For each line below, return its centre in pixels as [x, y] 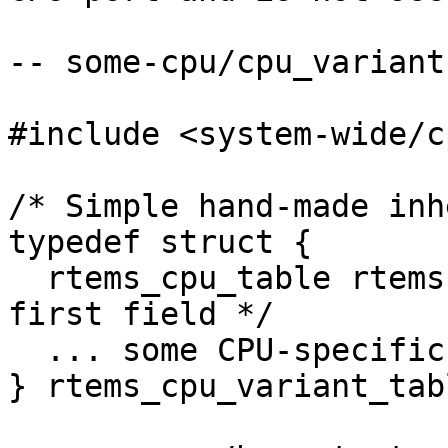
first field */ [141, 314]
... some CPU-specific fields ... [27, 350]
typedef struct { [160, 242]
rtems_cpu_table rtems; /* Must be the [27, 278]
